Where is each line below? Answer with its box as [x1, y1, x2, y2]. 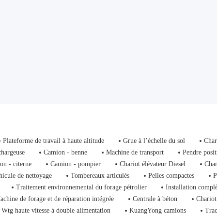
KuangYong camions [129, 207, 186, 214]
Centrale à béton [133, 195, 178, 202]
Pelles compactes [148, 172, 195, 179]
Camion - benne [44, 149, 88, 156]
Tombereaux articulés [71, 172, 130, 179]
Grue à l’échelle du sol [123, 137, 186, 144]
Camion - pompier [50, 160, 101, 168]
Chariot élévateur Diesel [120, 160, 186, 168]
